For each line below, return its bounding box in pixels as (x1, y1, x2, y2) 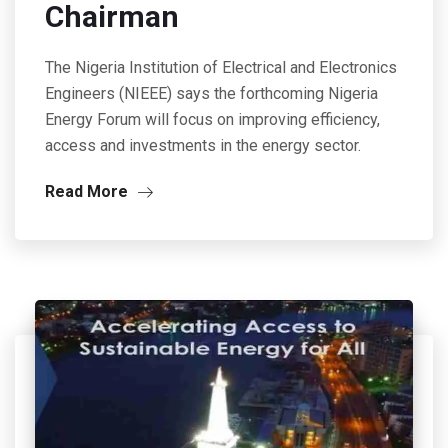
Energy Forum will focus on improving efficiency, (45, 109, 380, 129)
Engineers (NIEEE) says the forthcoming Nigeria (45, 83, 378, 103)
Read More (45, 181, 132, 201)
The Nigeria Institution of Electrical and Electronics (45, 57, 397, 77)
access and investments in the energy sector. (45, 135, 361, 155)
